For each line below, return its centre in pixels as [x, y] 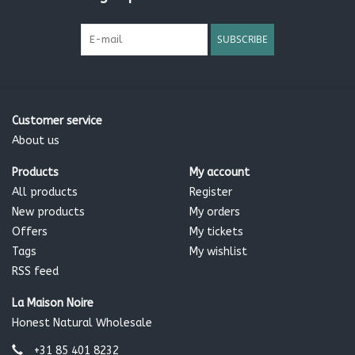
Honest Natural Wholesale [82, 323]
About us [36, 141]
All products [45, 193]
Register [211, 193]
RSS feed [35, 272]
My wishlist [218, 252]
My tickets [216, 232]
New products [48, 212]
